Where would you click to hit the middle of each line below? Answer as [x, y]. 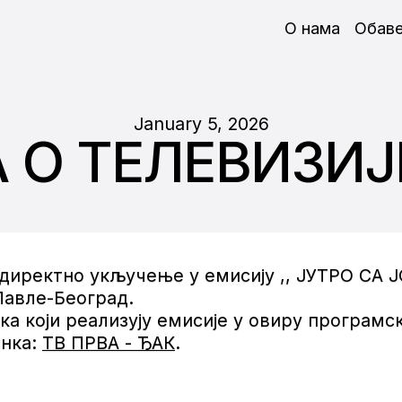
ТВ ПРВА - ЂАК [109, 343]
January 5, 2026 [201, 124]
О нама [312, 28]
